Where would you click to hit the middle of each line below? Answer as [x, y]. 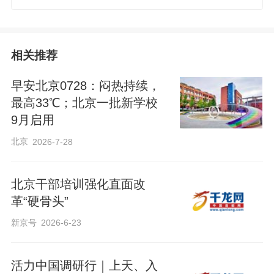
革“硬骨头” [39, 201]
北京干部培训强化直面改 [78, 184]
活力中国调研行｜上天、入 [84, 265]
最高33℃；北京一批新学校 [84, 103]
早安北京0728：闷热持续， [85, 86]
